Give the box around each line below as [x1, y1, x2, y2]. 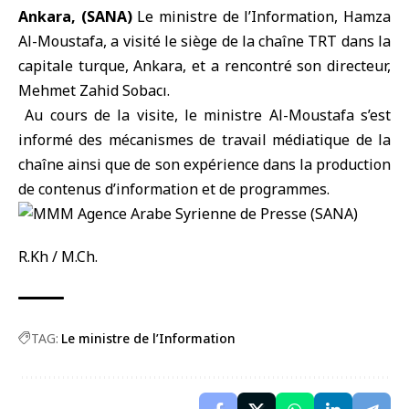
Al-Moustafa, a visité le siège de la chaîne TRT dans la [18, 31, 391, 51]
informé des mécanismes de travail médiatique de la [18, 130, 391, 150]
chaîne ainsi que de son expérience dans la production [18, 154, 391, 174]
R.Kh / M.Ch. [18, 246, 98, 267]
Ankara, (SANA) [18, 6, 132, 26]
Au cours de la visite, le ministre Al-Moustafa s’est [18, 105, 391, 125]
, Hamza [334, 6, 392, 26]
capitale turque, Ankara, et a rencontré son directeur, [18, 56, 391, 76]
